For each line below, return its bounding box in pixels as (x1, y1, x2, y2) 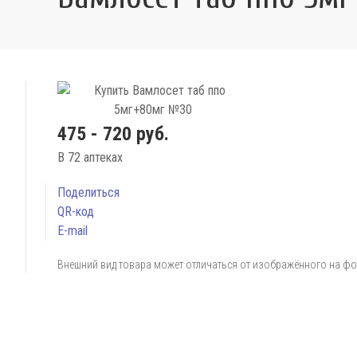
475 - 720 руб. (57, 123, 169, 145)
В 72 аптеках (57, 150, 123, 165)
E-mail (57, 223, 88, 238)
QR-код (57, 204, 94, 219)
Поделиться (57, 185, 120, 200)
